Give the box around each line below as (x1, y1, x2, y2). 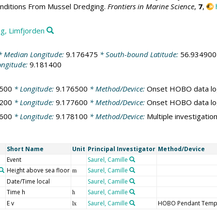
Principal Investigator (87, 145, 155, 153)
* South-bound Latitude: (97, 49, 180, 59)
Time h (6, 188, 25, 196)
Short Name (6, 145, 44, 153)
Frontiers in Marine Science (107, 1, 194, 11)
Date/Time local (6, 177, 50, 186)
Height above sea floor (6, 166, 70, 174)
